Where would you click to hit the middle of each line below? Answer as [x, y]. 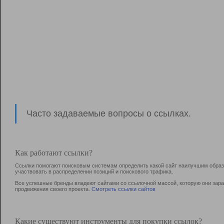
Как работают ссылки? [54, 153]
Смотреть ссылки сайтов [123, 189]
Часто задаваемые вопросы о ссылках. [109, 114]
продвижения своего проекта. [53, 189]
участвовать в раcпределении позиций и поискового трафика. [94, 172]
